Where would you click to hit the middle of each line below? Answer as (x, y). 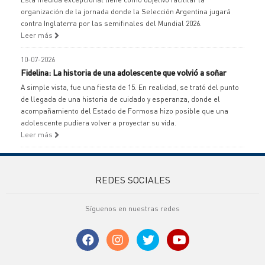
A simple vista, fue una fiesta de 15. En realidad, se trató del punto (130, 87)
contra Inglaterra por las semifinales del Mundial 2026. (111, 23)
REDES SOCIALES (132, 180)
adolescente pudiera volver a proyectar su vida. (98, 123)
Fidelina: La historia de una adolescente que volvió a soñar (124, 72)
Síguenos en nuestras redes (132, 209)
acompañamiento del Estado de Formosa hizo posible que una (125, 111)
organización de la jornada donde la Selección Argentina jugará (126, 12)
